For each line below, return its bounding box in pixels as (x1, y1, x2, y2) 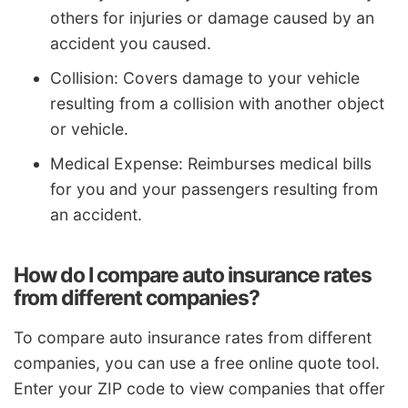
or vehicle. (50, 118, 128, 138)
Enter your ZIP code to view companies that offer (14, 379, 385, 399)
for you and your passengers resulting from (50, 178, 378, 199)
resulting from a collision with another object (50, 93, 384, 113)
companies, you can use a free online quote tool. (14, 353, 380, 373)
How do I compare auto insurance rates (14, 261, 372, 288)
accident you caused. (50, 33, 211, 53)
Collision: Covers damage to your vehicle (50, 67, 360, 87)
